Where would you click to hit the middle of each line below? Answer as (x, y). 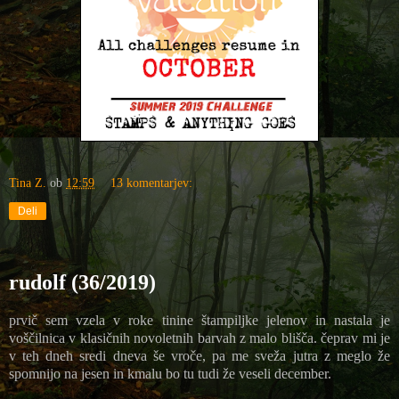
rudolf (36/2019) (82, 283)
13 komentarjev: (152, 183)
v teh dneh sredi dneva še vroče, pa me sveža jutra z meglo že (199, 355)
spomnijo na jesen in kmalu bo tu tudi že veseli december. (170, 373)
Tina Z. (28, 183)
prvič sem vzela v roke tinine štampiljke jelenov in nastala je (199, 320)
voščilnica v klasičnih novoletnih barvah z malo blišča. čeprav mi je (199, 338)
